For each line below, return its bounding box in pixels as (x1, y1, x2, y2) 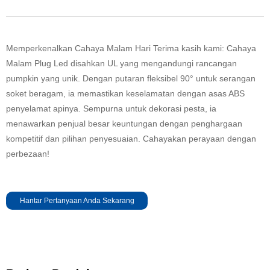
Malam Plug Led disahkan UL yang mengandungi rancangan (6, 58, 237, 68)
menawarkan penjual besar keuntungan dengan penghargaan (6, 118, 242, 128)
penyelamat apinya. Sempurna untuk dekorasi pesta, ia (6, 103, 216, 113)
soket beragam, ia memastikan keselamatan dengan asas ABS (6, 88, 245, 98)
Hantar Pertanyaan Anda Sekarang (19, 196, 134, 205)
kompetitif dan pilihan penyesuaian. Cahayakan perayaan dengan (6, 133, 256, 143)
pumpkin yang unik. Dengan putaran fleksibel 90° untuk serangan (6, 73, 256, 83)
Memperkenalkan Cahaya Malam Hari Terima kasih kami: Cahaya (6, 43, 256, 53)
